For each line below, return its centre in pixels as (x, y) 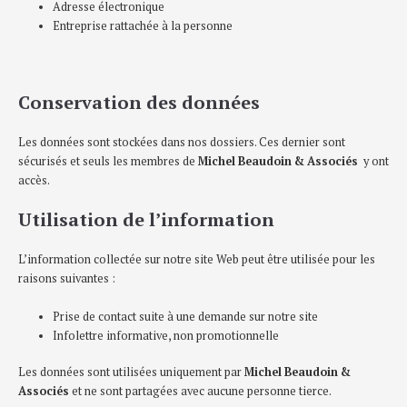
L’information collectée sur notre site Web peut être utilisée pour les (197, 260)
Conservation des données (139, 102)
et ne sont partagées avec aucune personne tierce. (200, 391)
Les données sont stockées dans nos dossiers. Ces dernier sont (182, 142)
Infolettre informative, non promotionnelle (166, 335)
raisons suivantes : (67, 279)
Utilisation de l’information (146, 220)
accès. (34, 180)
